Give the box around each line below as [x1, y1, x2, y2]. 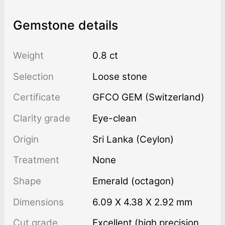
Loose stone [98, 70, 148, 82]
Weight [13, 50, 44, 62]
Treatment [13, 154, 59, 166]
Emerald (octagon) [92, 175, 175, 187]
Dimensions [13, 196, 64, 208]
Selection [13, 70, 54, 82]
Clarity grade [13, 113, 70, 124]
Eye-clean [98, 113, 137, 124]
